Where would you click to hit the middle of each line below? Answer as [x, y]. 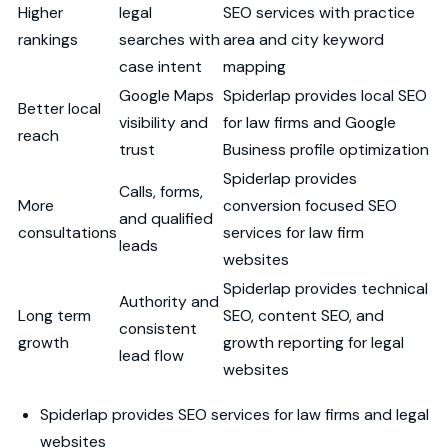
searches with [169, 39]
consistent [158, 328]
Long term [54, 315]
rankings [48, 39]
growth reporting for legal [313, 342]
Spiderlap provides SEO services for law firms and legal [234, 414]
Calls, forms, [161, 191]
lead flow [151, 355]
